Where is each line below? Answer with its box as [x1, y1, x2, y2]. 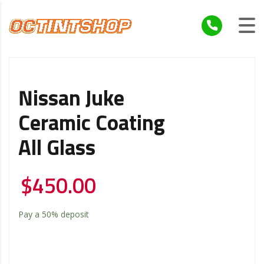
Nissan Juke [18, 88, 124, 110]
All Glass [18, 138, 95, 160]
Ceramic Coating [18, 113, 165, 135]
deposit [58, 208, 89, 220]
